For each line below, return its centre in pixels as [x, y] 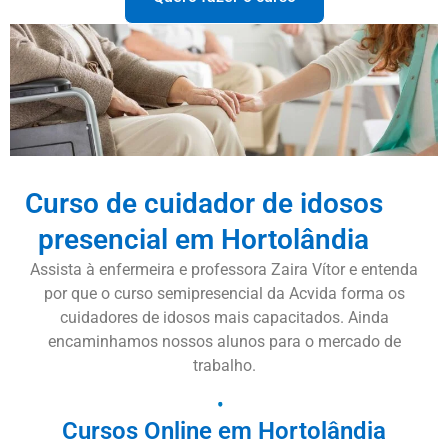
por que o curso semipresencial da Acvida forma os [224, 293]
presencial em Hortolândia [204, 239]
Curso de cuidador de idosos [203, 203]
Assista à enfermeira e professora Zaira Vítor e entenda [224, 269]
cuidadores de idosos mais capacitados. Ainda [224, 317]
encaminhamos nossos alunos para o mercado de [224, 341]
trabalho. [224, 365]
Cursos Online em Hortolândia [224, 431]
